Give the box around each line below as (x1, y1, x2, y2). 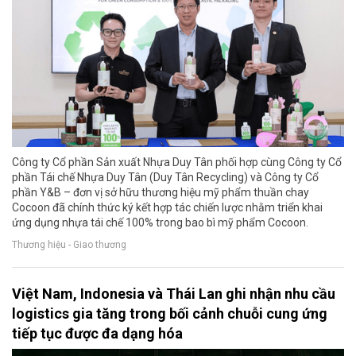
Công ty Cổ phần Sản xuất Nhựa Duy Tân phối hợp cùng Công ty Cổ (12, 156, 342, 169)
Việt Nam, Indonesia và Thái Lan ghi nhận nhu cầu (12, 285, 335, 303)
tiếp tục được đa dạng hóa (12, 325, 183, 342)
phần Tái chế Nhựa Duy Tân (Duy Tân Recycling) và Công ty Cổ (12, 171, 319, 184)
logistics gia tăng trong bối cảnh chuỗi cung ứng (12, 305, 327, 323)
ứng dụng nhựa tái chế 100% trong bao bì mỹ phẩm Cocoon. (12, 216, 308, 230)
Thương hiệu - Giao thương (12, 238, 126, 250)
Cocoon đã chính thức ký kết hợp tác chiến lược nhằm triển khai (12, 201, 323, 215)
